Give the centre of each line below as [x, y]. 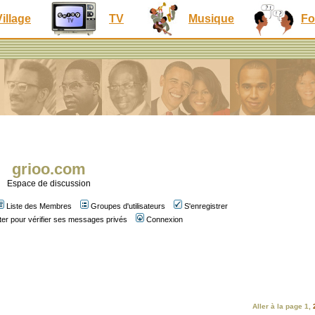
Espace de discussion [49, 184]
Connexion [165, 219]
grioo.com [49, 169]
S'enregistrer [206, 206]
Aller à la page [278, 306]
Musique [211, 19]
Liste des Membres [39, 206]
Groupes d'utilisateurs [128, 206]
